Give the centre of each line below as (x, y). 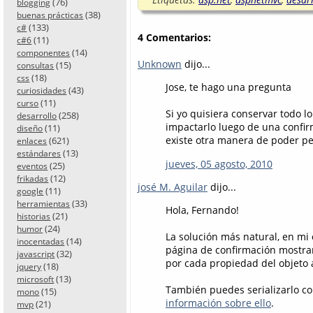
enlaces (32, 140)
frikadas (33, 178)
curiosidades (42, 90)
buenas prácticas (50, 15)
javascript (36, 254)
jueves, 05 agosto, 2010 (219, 163)
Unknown (160, 64)
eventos (32, 166)
